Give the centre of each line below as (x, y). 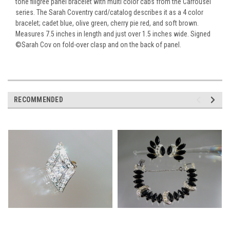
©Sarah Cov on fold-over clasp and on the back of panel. (98, 45)
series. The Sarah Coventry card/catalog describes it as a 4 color (109, 13)
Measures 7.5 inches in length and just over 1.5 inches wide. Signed (113, 34)
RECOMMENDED (39, 100)
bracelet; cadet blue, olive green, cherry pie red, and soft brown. (107, 23)
